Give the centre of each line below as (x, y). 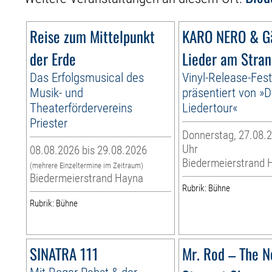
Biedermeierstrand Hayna (87, 178)
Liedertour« (210, 107)
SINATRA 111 (64, 253)
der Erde (53, 58)
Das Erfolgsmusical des (87, 77)
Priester (49, 123)
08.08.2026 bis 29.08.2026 (89, 150)
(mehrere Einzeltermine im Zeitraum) (87, 165)
